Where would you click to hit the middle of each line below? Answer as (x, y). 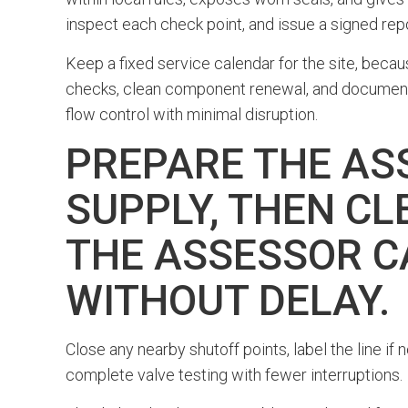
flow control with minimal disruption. (192, 114)
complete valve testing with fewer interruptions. (234, 375)
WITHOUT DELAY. (228, 301)
